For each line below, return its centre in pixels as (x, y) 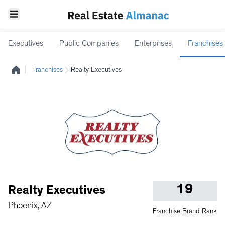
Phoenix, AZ (30, 207)
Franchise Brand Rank (185, 212)
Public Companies (89, 44)
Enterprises (153, 44)
